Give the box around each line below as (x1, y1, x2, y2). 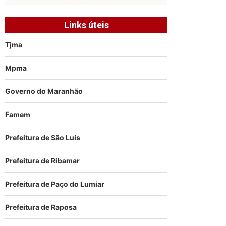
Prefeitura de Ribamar (5, 156, 80, 165)
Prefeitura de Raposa (5, 202, 77, 211)
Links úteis (64, 19, 109, 30)
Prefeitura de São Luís (5, 133, 81, 142)
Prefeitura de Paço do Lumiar (5, 179, 105, 188)
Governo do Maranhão (5, 86, 83, 95)
